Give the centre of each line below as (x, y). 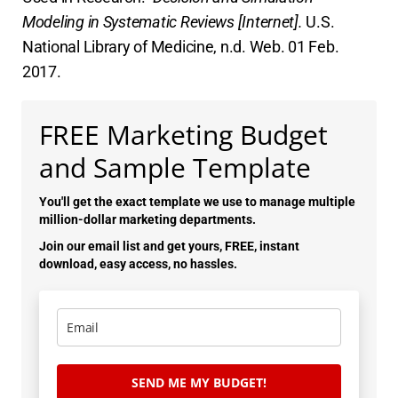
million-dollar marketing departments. (147, 219)
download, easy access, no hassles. (138, 263)
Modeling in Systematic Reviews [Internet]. (163, 21)
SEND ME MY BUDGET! (199, 382)
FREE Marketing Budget (183, 134)
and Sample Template (175, 167)
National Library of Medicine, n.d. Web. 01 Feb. (181, 46)
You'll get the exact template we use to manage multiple (197, 201)
